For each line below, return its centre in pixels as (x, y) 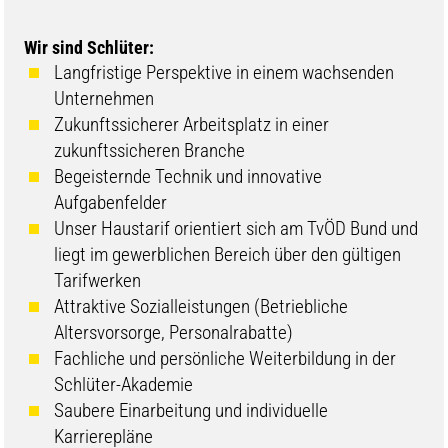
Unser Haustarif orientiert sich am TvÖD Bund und (236, 228)
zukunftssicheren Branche (150, 150)
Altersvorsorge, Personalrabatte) (174, 332)
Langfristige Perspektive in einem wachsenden (224, 72)
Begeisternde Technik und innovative (188, 176)
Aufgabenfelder (111, 202)
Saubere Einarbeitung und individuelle (191, 410)
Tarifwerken (98, 280)
